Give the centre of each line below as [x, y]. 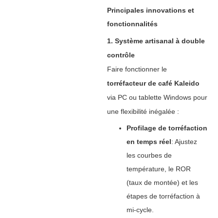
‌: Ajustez [184, 142]
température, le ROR [158, 169]
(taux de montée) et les [162, 182]
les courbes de [149, 155]
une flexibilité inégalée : [143, 111]
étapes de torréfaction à [163, 196]
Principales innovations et [150, 10]
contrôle [121, 55]
